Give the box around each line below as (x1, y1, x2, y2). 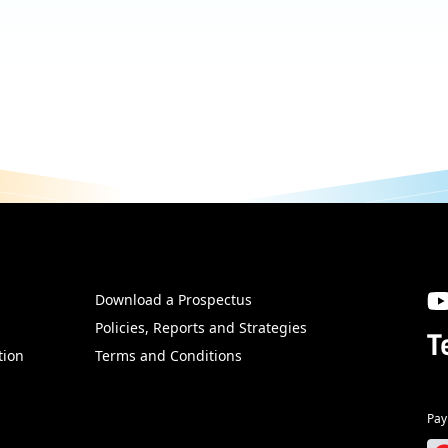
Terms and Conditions (95, 345, 243, 365)
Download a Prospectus (95, 289, 253, 309)
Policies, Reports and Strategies (95, 317, 308, 337)
